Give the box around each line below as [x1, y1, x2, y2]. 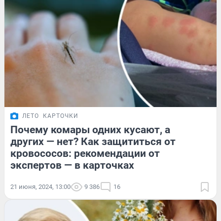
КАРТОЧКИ [43, 112, 78, 120]
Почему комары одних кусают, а [10, 124, 170, 136]
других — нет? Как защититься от [10, 136, 176, 148]
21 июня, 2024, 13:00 [10, 183, 71, 191]
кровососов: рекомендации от [10, 147, 160, 160]
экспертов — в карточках [10, 159, 134, 172]
